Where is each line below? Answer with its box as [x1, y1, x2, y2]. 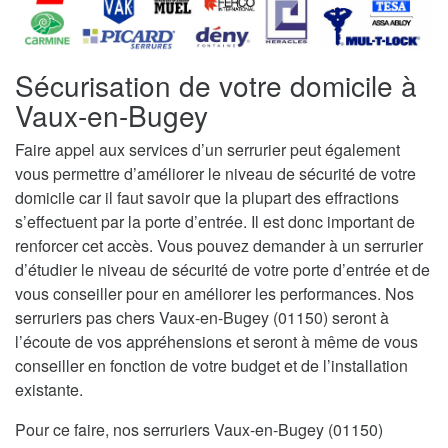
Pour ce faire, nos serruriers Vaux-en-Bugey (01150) [15, 418, 383, 442]
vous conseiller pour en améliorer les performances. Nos [15, 282, 414, 306]
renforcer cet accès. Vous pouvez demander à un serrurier [15, 234, 423, 258]
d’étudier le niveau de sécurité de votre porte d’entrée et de [15, 258, 430, 282]
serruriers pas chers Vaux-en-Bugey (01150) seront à [15, 306, 389, 330]
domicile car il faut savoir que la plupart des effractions [15, 186, 399, 210]
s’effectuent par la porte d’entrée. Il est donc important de [15, 210, 415, 234]
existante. [15, 378, 83, 402]
